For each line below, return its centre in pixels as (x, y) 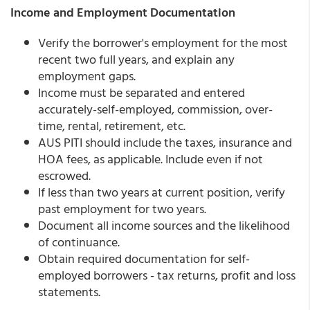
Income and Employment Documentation (123, 12)
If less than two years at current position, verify (162, 192)
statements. (69, 292)
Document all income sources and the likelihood (164, 225)
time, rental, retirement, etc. (112, 126)
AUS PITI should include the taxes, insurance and (165, 142)
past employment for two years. (122, 209)
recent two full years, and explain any (136, 59)
